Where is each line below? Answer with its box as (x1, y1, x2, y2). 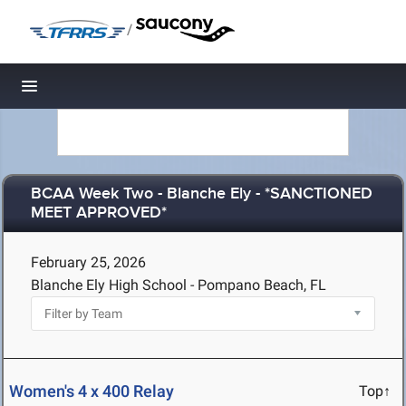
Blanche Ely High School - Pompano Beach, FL (31, 276, 326, 294)
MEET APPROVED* (31, 203, 167, 224)
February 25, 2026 (31, 254, 146, 271)
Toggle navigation (30, 82, 152, 101)
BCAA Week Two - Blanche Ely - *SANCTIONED (31, 184, 372, 205)
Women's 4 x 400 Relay (9, 382, 174, 401)
